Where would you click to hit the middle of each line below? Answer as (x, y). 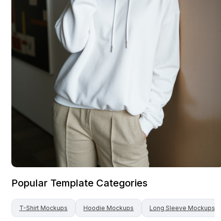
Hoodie (94, 208)
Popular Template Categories (79, 183)
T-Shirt (29, 208)
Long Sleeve (168, 208)
